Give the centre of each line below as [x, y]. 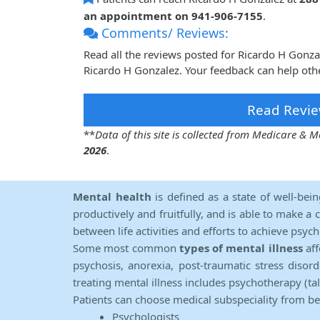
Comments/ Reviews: [163, 33]
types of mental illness [241, 248]
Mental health [114, 197]
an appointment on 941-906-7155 [173, 16]
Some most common [126, 248]
